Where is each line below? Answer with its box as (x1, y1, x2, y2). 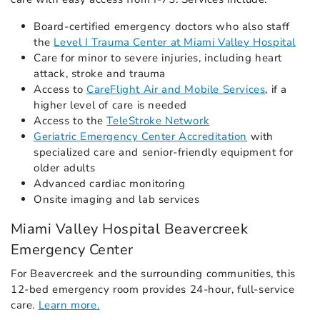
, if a (265, 82, 288, 97)
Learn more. (38, 298, 100, 313)
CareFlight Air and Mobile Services (86, 82, 266, 97)
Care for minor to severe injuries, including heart (34, 51, 283, 66)
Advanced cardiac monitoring (34, 176, 186, 191)
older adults (34, 161, 96, 176)
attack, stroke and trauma (34, 66, 166, 81)
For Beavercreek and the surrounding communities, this (11, 266, 296, 281)
